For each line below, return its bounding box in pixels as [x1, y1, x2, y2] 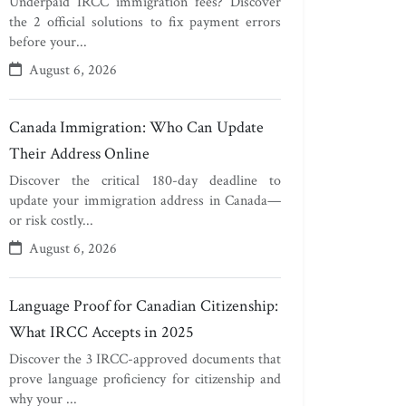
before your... [9, 33, 87, 52]
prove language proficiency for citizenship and [9, 370, 281, 389]
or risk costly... [9, 211, 93, 230]
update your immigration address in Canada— [9, 191, 281, 210]
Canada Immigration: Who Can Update [9, 117, 264, 138]
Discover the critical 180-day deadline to [9, 171, 281, 190]
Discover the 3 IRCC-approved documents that [9, 350, 281, 369]
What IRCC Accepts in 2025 [9, 322, 194, 343]
